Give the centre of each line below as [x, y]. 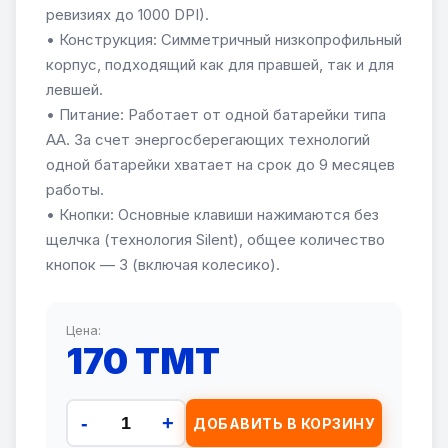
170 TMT [143, 361]
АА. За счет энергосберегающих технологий [208, 139]
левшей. [74, 89]
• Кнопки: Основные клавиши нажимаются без [212, 214]
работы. [75, 189]
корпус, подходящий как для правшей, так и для [220, 64]
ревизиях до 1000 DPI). [127, 14]
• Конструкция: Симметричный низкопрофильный [224, 39]
